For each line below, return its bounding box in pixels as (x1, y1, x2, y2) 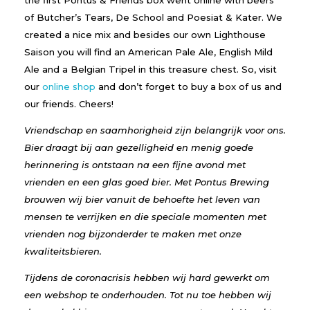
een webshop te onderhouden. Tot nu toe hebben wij (24, 289, 271, 300)
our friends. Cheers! (24, 98, 113, 109)
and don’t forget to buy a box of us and (95, 80, 282, 92)
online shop (42, 80, 95, 92)
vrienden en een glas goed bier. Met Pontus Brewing (24, 176, 269, 188)
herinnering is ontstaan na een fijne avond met (24, 158, 246, 170)
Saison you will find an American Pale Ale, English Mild (24, 46, 273, 57)
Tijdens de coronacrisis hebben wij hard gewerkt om (24, 271, 270, 283)
